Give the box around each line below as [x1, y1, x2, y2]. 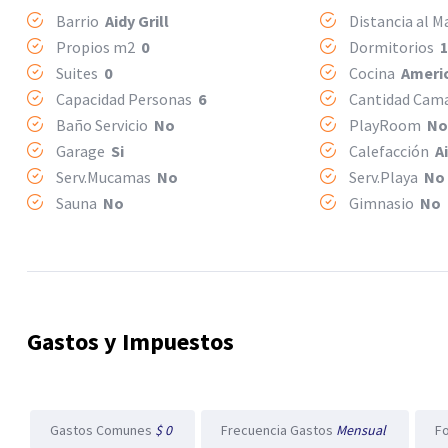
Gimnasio [346, 193, 421, 213]
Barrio [53, 11, 105, 31]
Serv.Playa [346, 167, 425, 187]
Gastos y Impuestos [27, 326, 234, 357]
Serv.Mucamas [53, 167, 157, 187]
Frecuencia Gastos [221, 421, 336, 439]
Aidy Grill [105, 11, 169, 31]
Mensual [336, 421, 389, 439]
